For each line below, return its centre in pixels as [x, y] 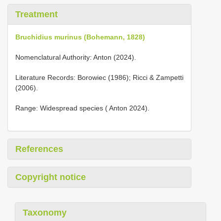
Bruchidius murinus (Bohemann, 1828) [80, 37]
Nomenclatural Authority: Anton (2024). [76, 57]
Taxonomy [45, 213]
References [39, 149]
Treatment [37, 14]
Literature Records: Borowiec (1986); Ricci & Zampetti [99, 77]
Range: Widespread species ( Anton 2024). [82, 108]
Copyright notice [51, 177]
